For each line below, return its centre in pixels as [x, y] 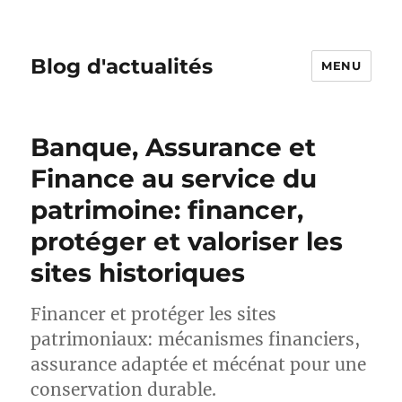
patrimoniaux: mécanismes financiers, [196, 339]
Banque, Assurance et [174, 147]
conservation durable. [124, 389]
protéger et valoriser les [187, 241]
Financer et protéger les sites [154, 314]
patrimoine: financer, [167, 210]
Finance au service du [174, 179]
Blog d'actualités [122, 66]
